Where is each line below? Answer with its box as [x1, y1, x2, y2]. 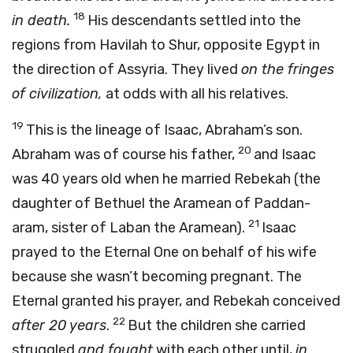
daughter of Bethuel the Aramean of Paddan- [12, 195, 310, 212]
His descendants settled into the [87, 12, 301, 29]
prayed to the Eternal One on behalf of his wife [12, 243, 317, 261]
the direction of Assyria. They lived [12, 61, 241, 78]
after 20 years [12, 317, 106, 334]
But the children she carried [128, 317, 306, 334]
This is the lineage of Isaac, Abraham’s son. [26, 121, 303, 139]
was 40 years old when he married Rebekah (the [12, 170, 321, 188]
